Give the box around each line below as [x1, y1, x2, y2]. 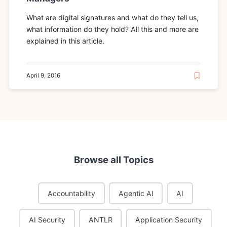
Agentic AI [118, 188, 154, 198]
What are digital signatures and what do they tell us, [26, 13, 199, 22]
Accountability [48, 188, 96, 198]
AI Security [29, 215, 66, 224]
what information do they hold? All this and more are [26, 25, 199, 34]
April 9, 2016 [26, 71, 61, 79]
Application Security [135, 215, 203, 224]
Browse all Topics [73, 154, 154, 166]
